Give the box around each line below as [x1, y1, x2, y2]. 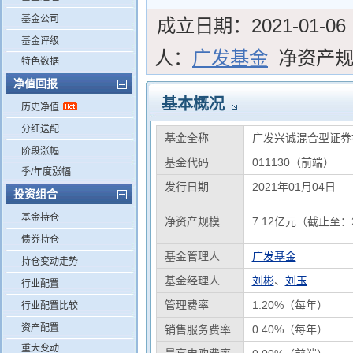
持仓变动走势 [21, 256, 78, 267]
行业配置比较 [21, 300, 78, 311]
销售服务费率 [164, 323, 231, 336]
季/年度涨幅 [21, 166, 71, 177]
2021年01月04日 [251, 180, 336, 193]
